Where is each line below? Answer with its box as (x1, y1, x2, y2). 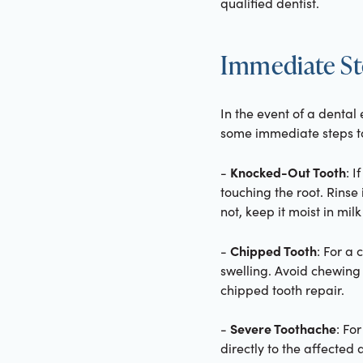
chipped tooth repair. (220, 280, 344, 298)
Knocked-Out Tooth (230, 162, 346, 181)
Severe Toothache (230, 319, 336, 338)
